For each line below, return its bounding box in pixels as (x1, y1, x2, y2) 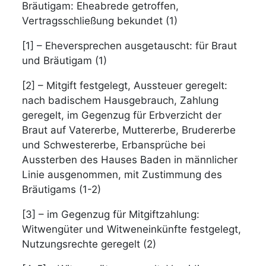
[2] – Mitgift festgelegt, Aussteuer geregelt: (22, 79, 228, 91)
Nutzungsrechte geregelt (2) (22, 237, 157, 250)
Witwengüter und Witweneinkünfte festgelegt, (22, 223, 242, 235)
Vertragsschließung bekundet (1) (22, 14, 178, 27)
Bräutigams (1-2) (22, 183, 102, 195)
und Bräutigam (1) (22, 54, 107, 66)
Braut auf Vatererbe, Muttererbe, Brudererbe (22, 123, 236, 136)
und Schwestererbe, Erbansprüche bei (22, 138, 206, 151)
